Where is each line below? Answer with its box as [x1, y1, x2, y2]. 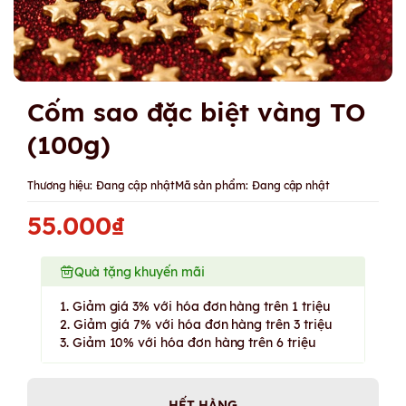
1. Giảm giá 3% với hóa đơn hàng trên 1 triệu [60, 298, 330, 314]
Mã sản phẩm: [174, 179, 248, 192]
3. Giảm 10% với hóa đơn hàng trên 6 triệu [60, 334, 315, 351]
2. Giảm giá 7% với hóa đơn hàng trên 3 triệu [60, 316, 332, 333]
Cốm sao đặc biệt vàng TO [27, 96, 365, 128]
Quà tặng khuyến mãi [73, 264, 205, 280]
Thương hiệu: [27, 179, 93, 192]
